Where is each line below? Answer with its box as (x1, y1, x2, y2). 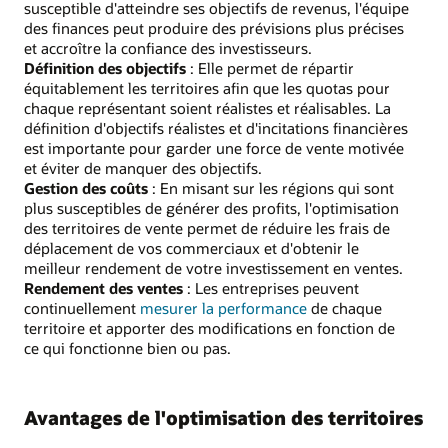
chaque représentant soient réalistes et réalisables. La (24, 98, 391, 119)
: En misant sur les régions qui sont (148, 178, 394, 199)
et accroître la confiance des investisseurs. (24, 38, 312, 59)
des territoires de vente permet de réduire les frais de (24, 218, 390, 239)
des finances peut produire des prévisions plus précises (24, 18, 404, 39)
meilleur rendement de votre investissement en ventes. (24, 258, 403, 279)
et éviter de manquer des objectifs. (24, 158, 262, 179)
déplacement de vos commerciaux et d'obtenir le (24, 238, 359, 259)
